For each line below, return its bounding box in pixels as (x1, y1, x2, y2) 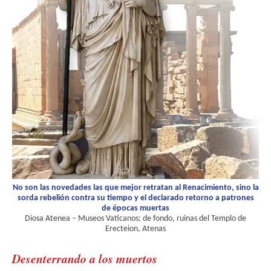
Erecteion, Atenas (105, 224, 166, 234)
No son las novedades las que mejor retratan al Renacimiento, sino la (12, 183, 259, 193)
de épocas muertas (102, 204, 169, 214)
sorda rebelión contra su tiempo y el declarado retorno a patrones (17, 194, 254, 203)
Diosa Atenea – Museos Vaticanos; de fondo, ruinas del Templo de (25, 214, 246, 224)
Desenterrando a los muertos (12, 250, 157, 267)
